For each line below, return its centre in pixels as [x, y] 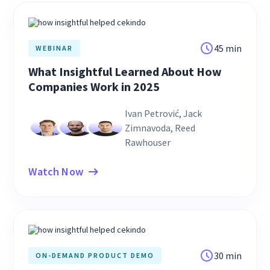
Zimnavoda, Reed [160, 127]
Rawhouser [148, 142]
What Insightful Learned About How [125, 71]
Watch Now [56, 171]
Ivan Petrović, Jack [164, 113]
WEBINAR [55, 48]
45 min [228, 48]
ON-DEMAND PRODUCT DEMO [95, 255]
